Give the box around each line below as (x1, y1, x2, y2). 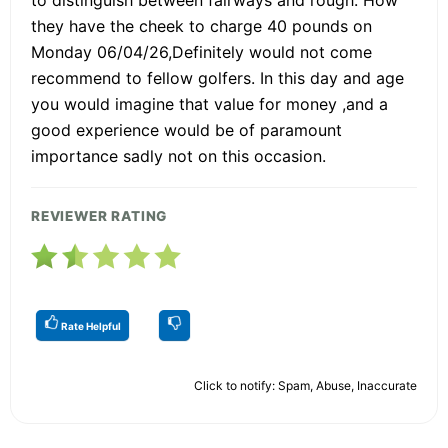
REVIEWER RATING (31, 207, 168, 224)
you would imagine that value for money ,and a (31, 93, 388, 114)
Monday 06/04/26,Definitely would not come (31, 41, 372, 62)
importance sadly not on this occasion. (31, 145, 326, 166)
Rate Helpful (59, 319, 121, 332)
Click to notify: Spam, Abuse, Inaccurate (194, 377, 417, 393)
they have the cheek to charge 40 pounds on (31, 15, 372, 36)
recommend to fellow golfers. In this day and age (31, 67, 404, 88)
